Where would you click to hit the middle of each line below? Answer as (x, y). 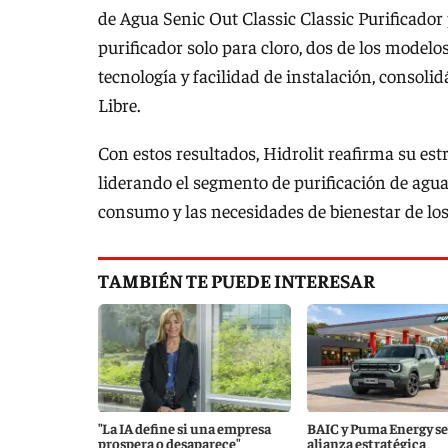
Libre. (119, 105)
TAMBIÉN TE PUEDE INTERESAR (236, 279)
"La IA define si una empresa (184, 427)
